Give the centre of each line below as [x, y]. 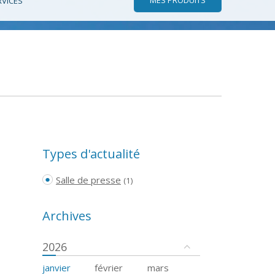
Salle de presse [88, 180]
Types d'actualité [91, 153]
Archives [67, 215]
